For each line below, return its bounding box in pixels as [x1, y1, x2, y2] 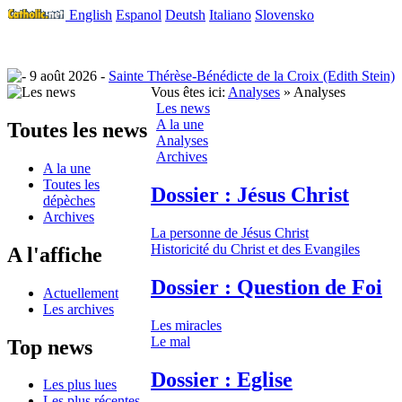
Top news [7, 335, 92, 359]
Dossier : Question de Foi [151, 275, 382, 299]
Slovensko [255, 7, 314, 22]
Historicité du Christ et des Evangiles [151, 240, 360, 257]
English [69, 7, 112, 22]
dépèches [43, 192, 95, 208]
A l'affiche [7, 242, 102, 267]
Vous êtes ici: [151, 84, 225, 100]
